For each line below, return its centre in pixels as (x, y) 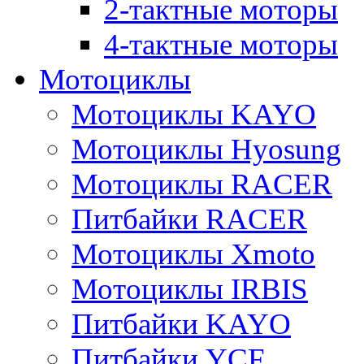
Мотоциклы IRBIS (190, 289)
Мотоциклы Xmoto (193, 254)
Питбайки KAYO (181, 324)
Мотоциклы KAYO (194, 115)
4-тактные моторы (221, 45)
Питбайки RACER (189, 219)
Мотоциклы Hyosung (206, 149)
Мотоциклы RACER (202, 184)
